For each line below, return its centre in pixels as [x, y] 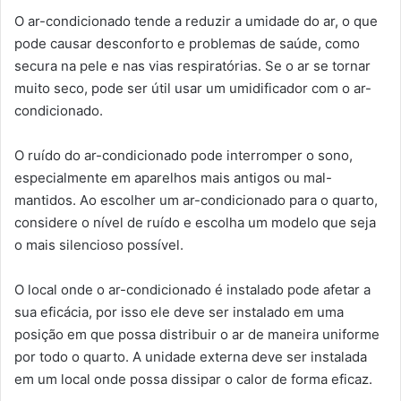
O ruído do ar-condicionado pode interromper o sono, [183, 155]
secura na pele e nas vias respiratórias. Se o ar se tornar [192, 65]
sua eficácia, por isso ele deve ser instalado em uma [179, 311]
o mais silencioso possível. [99, 244]
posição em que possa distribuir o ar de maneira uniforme [197, 334]
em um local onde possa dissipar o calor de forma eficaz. [193, 379]
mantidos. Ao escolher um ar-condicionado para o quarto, [196, 200]
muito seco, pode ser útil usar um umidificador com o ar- [193, 88]
